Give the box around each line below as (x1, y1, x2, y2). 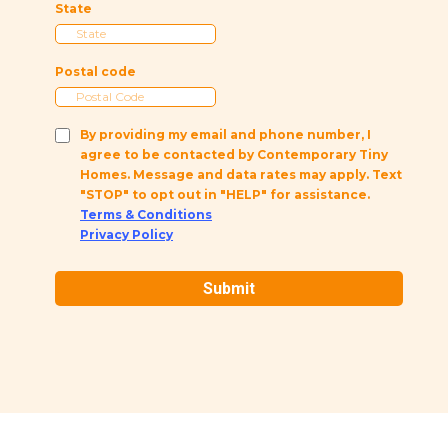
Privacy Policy (80, 227, 173, 243)
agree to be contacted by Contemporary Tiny (80, 147, 388, 163)
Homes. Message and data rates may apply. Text (80, 167, 402, 183)
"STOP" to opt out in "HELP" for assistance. (80, 187, 370, 203)
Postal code (55, 64, 136, 80)
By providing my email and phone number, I (80, 127, 371, 143)
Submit (203, 279, 255, 299)
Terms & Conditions (80, 207, 212, 223)
